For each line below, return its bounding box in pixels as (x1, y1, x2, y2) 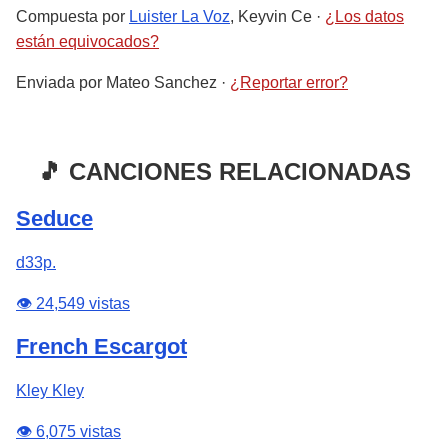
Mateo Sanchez (106, 74, 221, 91)
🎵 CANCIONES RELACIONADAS (37, 158, 411, 185)
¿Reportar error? (230, 74, 348, 91)
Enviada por (16, 74, 106, 91)
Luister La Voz (129, 8, 230, 25)
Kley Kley (16, 382, 84, 399)
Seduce (16, 206, 93, 231)
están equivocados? (16, 33, 159, 50)
